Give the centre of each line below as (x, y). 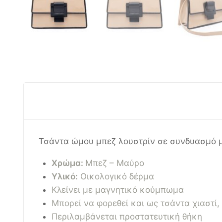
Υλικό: (64, 177)
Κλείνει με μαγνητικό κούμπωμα (117, 190)
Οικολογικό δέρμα (116, 177)
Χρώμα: (68, 163)
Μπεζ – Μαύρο (114, 163)
